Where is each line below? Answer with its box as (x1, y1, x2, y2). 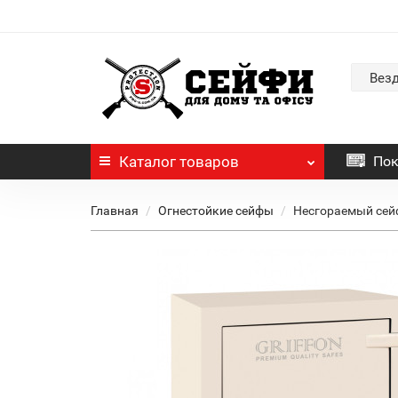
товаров (176, 152, 239, 171)
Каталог (119, 152, 176, 171)
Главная (91, 203, 139, 218)
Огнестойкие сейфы (158, 203, 274, 218)
